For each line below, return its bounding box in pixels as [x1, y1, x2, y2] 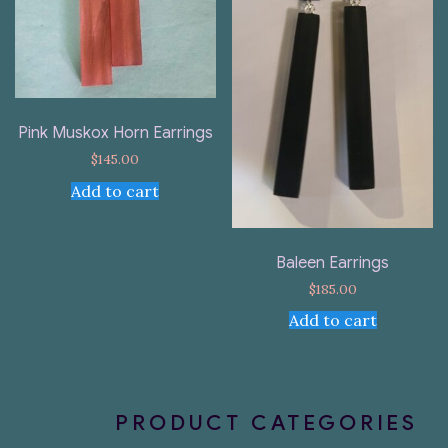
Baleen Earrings [276, 252, 390, 273]
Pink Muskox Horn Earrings [17, 122, 213, 143]
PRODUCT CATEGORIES [115, 410, 418, 437]
